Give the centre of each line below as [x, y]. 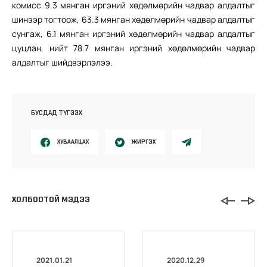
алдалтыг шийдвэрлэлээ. [62, 62]
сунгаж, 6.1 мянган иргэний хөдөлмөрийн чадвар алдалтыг [133, 33]
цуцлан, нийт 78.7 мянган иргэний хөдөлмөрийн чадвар [133, 48]
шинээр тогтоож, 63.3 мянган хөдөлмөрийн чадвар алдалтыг [133, 19]
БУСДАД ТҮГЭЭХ [57, 112]
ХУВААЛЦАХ [73, 141]
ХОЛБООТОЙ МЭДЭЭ [51, 200]
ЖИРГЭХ [144, 141]
